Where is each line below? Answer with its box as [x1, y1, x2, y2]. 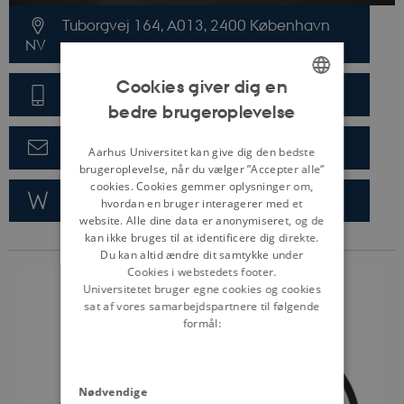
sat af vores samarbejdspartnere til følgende [84, 298, 320, 314]
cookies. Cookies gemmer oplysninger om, [90, 178, 314, 194]
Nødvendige [78, 383, 148, 399]
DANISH [275, 134, 312, 149]
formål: [182, 315, 222, 331]
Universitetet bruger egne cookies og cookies [82, 280, 322, 297]
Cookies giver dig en [116, 75, 288, 97]
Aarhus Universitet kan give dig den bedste [88, 143, 316, 160]
